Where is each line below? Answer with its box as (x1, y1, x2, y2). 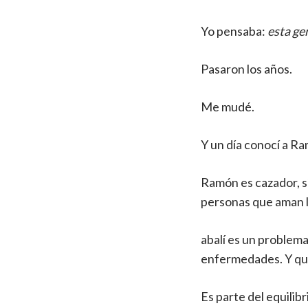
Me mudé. (201, 99, 254, 115)
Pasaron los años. (201, 61, 292, 77)
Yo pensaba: (201, 23, 267, 39)
